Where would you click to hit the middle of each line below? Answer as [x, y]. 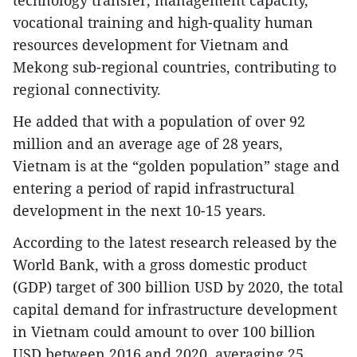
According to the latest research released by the [175, 243]
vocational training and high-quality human [163, 23]
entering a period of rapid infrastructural [154, 188]
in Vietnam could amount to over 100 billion [164, 332]
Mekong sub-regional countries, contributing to [175, 67]
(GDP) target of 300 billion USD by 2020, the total [178, 287]
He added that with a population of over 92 [159, 122]
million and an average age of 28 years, [148, 144]
